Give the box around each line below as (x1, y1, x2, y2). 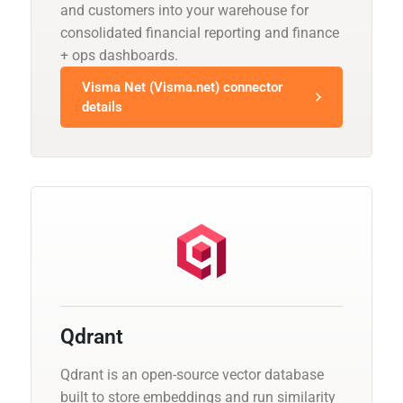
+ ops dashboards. (60, 46, 178, 64)
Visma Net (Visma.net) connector (82, 78, 282, 95)
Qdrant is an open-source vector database (60, 365, 324, 383)
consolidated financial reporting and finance (60, 23, 339, 41)
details (82, 98, 122, 115)
